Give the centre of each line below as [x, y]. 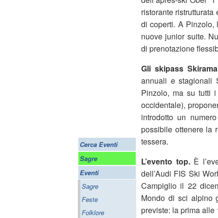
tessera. [155, 141]
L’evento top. [166, 161]
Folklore [93, 212]
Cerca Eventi [99, 144]
